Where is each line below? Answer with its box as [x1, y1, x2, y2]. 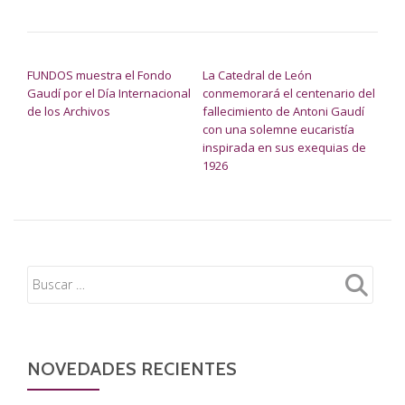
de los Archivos [27, 102, 110, 119]
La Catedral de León [202, 66, 312, 83]
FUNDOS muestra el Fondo [27, 66, 172, 83]
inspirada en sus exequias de [202, 138, 366, 155]
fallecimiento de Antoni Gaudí [202, 102, 364, 119]
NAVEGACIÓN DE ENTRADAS [26, 44, 242, 67]
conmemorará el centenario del [202, 84, 375, 101]
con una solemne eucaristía [202, 120, 354, 137]
